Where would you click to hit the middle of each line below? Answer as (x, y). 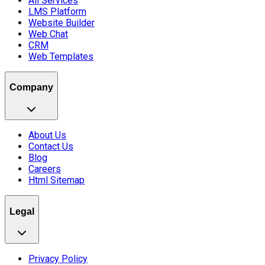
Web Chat (48, 34)
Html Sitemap (56, 180)
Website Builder (62, 22)
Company (31, 88)
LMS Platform (57, 11)
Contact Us (51, 146)
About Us (47, 135)
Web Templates (61, 56)
